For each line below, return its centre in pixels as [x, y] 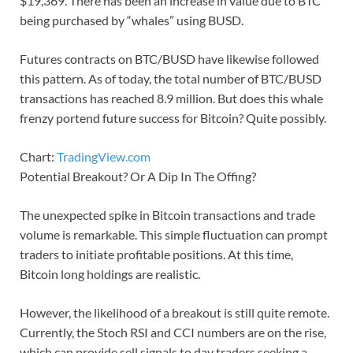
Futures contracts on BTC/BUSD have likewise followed [169, 59]
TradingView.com [104, 157]
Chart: [38, 157]
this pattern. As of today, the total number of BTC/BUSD [171, 79]
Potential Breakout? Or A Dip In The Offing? [138, 176]
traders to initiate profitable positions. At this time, [156, 255]
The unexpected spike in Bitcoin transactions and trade [167, 215]
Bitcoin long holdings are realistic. [110, 274]
